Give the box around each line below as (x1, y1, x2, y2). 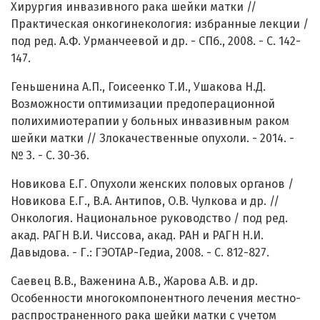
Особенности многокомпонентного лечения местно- (11, 291, 301, 306)
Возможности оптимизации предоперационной (11, 97, 275, 111)
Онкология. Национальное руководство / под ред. (11, 211, 288, 226)
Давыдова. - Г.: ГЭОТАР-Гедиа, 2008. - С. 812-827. (11, 246, 269, 260)
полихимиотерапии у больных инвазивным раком (11, 114, 289, 129)
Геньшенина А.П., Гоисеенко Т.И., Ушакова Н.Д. (11, 80, 266, 94)
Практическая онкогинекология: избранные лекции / (11, 17, 309, 31)
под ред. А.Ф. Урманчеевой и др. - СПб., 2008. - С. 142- (11, 34, 301, 49)
